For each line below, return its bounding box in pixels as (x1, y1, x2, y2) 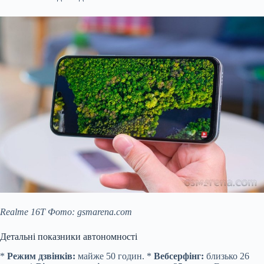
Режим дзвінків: (7, 250, 75, 261)
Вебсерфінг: (154, 250, 204, 261)
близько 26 (204, 250, 249, 261)
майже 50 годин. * (75, 250, 154, 261)
